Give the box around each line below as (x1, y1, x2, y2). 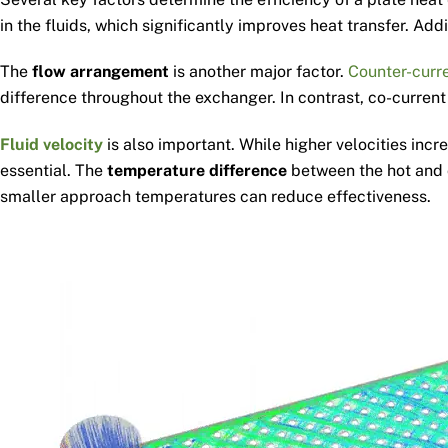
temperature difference (107, 161, 287, 181)
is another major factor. (169, 62, 348, 82)
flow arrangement (32, 62, 169, 82)
